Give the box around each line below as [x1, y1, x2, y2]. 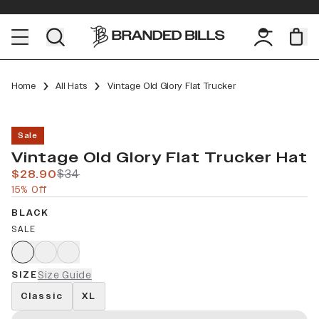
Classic [21, 289, 63, 303]
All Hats [55, 80, 88, 93]
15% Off [11, 183, 47, 197]
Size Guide [37, 268, 92, 282]
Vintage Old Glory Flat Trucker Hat [11, 147, 308, 167]
